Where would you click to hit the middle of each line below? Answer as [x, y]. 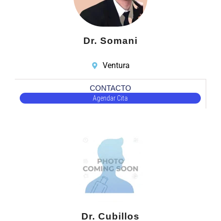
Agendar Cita [110, 98]
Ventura [116, 66]
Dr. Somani [110, 41]
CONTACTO [110, 88]
